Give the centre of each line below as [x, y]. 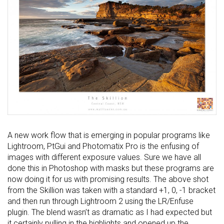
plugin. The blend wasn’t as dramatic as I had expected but [110, 212]
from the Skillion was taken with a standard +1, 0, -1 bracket [111, 190]
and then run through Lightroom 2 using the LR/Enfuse [100, 201]
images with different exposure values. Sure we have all [104, 157]
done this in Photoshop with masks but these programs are [111, 168]
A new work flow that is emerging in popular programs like [109, 135]
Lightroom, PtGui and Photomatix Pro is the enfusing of [103, 146]
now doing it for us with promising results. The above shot [108, 179]
